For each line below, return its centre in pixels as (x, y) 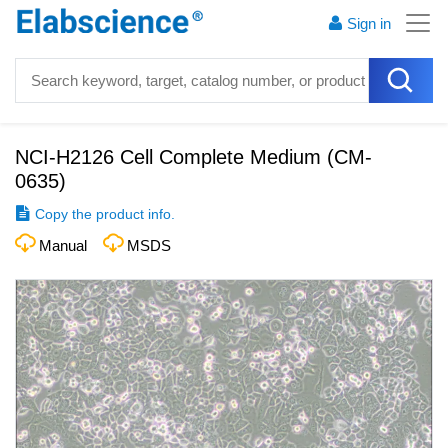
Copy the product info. (105, 214)
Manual (63, 245)
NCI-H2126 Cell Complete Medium (168, 157)
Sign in (369, 23)
